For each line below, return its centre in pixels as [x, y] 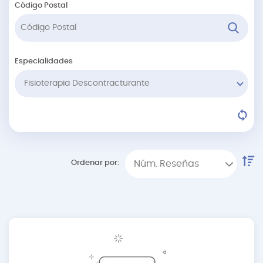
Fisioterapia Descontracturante [87, 83]
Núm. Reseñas [166, 164]
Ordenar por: [95, 163]
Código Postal [41, 6]
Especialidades [44, 61]
